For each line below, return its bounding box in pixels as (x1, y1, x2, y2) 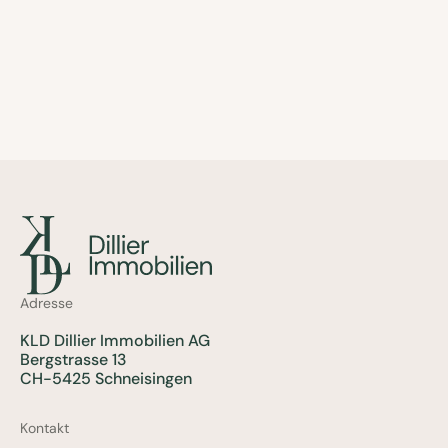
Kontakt (20, 419, 69, 437)
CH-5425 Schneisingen (20, 368, 192, 389)
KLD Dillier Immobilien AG (20, 330, 210, 351)
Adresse (20, 294, 73, 312)
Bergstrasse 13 (20, 349, 127, 370)
